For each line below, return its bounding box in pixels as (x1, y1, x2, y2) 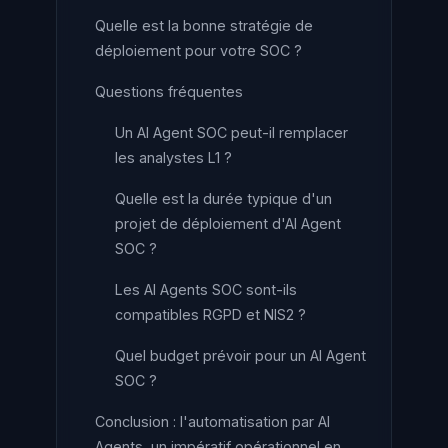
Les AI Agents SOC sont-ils (115, 281, 297, 298)
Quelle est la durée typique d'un (115, 190, 332, 207)
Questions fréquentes (95, 83, 243, 100)
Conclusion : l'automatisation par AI (95, 413, 330, 430)
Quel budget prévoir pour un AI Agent (115, 347, 366, 364)
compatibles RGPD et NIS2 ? (115, 306, 306, 323)
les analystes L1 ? (115, 149, 232, 166)
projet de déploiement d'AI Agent (115, 215, 341, 232)
